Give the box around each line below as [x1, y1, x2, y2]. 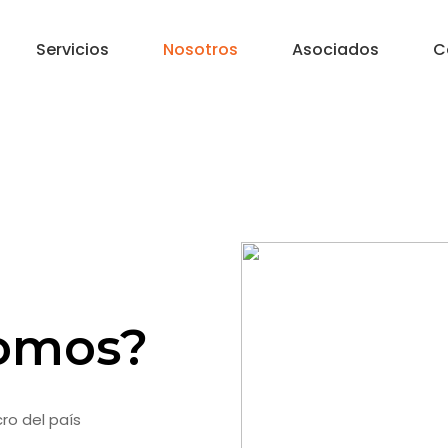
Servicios [36, 38, 109, 61]
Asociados [292, 38, 379, 61]
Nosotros [163, 38, 238, 61]
